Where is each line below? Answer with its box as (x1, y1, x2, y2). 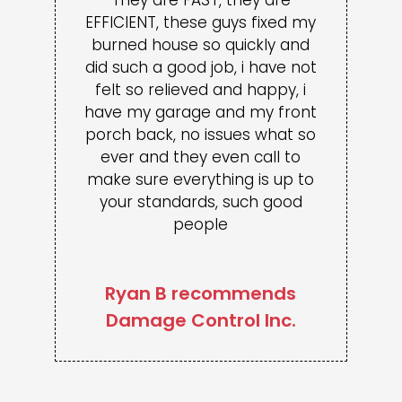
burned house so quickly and (92, 33, 310, 56)
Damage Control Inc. (105, 307, 296, 333)
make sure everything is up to (87, 168, 315, 190)
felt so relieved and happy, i (95, 78, 307, 100)
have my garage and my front (84, 100, 318, 123)
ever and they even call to (100, 145, 301, 168)
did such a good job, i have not (84, 56, 317, 78)
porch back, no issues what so (85, 123, 317, 145)
